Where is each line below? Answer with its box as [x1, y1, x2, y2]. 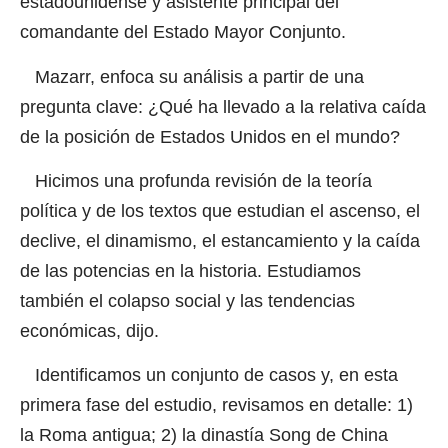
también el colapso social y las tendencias [20, 290, 355, 311]
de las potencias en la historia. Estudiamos [20, 260, 361, 281]
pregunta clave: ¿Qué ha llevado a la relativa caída [20, 96, 426, 117]
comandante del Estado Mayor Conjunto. [20, 22, 346, 43]
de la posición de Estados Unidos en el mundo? [20, 126, 400, 147]
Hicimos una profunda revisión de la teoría [20, 170, 372, 191]
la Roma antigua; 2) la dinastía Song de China [20, 425, 388, 446]
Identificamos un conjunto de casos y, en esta [20, 365, 398, 386]
